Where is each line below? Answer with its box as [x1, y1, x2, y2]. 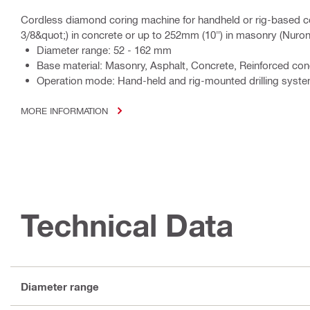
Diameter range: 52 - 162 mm [37, 44, 172, 57]
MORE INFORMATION [21, 105, 108, 116]
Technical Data [21, 207, 233, 244]
